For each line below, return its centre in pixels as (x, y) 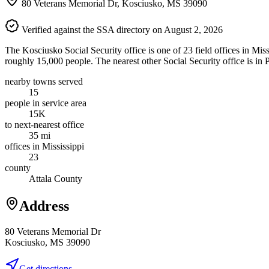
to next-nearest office (44, 124)
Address (44, 206)
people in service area (46, 103)
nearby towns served (44, 81)
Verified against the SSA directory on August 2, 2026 (121, 29)
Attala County (56, 178)
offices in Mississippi (44, 146)
